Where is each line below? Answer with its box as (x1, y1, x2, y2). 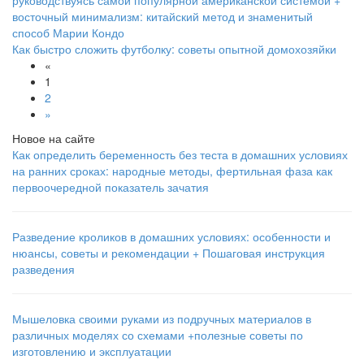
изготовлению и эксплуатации (12, 343, 171, 360)
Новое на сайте (12, 130, 95, 147)
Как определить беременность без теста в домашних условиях (12, 146, 348, 163)
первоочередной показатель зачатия (12, 179, 209, 196)
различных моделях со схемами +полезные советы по (12, 327, 303, 344)
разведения (12, 261, 75, 278)
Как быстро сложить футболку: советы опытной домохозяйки (12, 41, 336, 58)
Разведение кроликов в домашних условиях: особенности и (12, 228, 331, 245)
